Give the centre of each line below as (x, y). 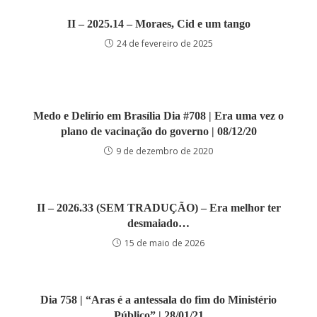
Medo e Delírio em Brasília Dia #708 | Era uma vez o (158, 116)
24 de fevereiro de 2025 (165, 44)
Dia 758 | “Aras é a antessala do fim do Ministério (158, 300)
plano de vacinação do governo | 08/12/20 (158, 131)
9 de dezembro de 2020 (165, 151)
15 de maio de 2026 (165, 243)
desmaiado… (158, 223)
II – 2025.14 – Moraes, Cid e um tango (158, 24)
